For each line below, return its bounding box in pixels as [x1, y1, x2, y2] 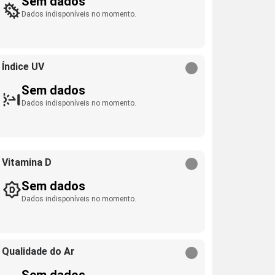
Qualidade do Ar [2, 246, 76, 257]
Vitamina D [2, 157, 52, 168]
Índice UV [2, 61, 45, 72]
